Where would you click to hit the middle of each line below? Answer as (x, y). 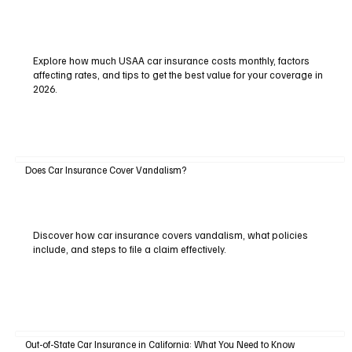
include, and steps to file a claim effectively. (129, 249)
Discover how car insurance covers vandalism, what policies (170, 235)
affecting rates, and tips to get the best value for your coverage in (178, 74)
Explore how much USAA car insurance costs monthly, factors (171, 60)
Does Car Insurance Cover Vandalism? (105, 170)
